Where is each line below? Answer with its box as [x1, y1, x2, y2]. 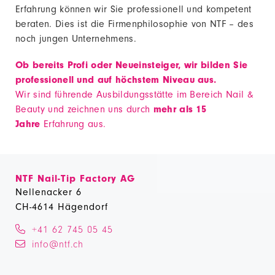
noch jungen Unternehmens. [15, 33, 137, 44]
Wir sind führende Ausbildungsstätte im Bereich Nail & [15, 89, 254, 101]
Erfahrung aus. [40, 118, 106, 130]
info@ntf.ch [32, 238, 83, 250]
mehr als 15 [150, 104, 207, 115]
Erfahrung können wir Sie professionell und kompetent [15, 4, 252, 15]
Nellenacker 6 [15, 187, 82, 198]
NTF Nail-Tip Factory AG [15, 173, 135, 185]
